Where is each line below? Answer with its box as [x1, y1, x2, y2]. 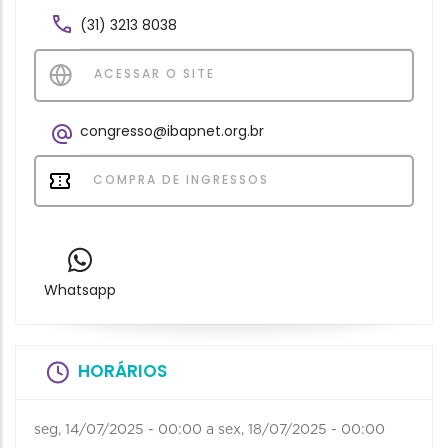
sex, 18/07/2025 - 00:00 [218, 423, 385, 438]
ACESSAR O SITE [89, 65, 215, 82]
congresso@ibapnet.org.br [80, 121, 264, 141]
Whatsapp [43, 280, 116, 301]
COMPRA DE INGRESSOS [88, 171, 269, 188]
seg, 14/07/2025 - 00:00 [34, 423, 202, 438]
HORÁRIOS [78, 359, 167, 384]
